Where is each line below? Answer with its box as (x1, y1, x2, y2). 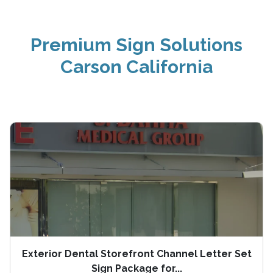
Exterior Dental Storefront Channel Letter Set (21, 247, 252, 260)
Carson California (60, 55, 213, 77)
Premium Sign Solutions (30, 34, 243, 55)
